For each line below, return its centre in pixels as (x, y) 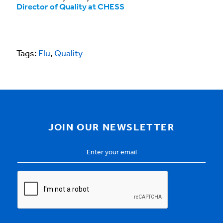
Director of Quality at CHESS (70, 7)
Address (34, 160)
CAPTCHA (38, 176)
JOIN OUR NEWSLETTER (111, 128)
